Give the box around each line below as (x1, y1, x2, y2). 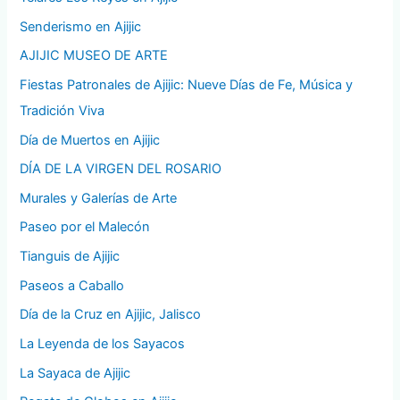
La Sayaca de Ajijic (20, 364, 131, 381)
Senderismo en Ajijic (20, 18, 142, 35)
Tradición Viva (20, 102, 105, 119)
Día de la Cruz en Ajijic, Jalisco (20, 306, 202, 323)
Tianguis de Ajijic (20, 248, 121, 265)
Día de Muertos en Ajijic (20, 131, 161, 148)
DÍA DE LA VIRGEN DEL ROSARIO (20, 161, 222, 178)
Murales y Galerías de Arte (20, 189, 178, 206)
